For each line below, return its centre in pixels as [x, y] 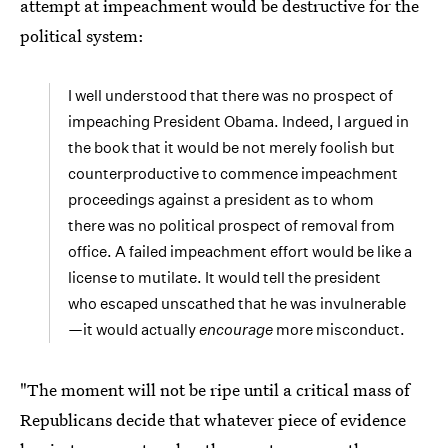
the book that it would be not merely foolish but [231, 147]
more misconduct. [339, 329]
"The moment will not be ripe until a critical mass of [215, 389]
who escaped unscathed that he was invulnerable [237, 303]
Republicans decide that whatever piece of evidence [213, 419]
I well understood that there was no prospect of [230, 95]
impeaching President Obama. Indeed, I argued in [238, 121]
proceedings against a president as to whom [221, 199]
